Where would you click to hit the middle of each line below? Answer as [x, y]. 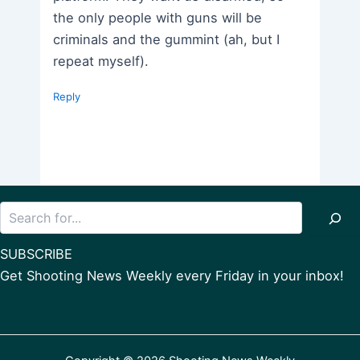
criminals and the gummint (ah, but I [167, 39]
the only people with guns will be [158, 17]
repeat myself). [101, 61]
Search [198, 209]
